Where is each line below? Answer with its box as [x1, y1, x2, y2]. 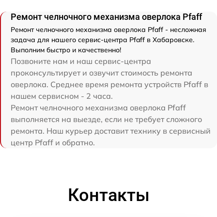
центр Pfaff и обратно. [11, 138, 95, 148]
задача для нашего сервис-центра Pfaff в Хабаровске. [11, 35, 194, 45]
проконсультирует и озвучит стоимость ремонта [11, 68, 192, 78]
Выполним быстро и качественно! [11, 46, 121, 55]
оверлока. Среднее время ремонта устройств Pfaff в [11, 79, 208, 90]
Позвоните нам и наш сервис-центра [11, 56, 151, 66]
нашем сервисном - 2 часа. [11, 91, 113, 101]
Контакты [67, 185, 150, 206]
